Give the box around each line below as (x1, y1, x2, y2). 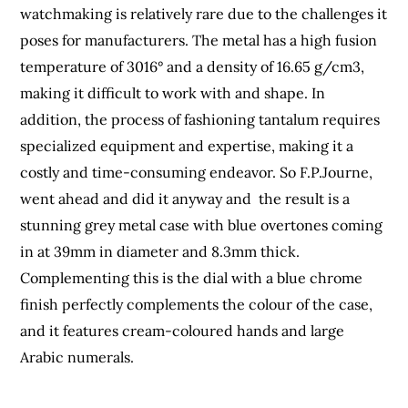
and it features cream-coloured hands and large (20, 321, 345, 340)
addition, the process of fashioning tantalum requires (20, 109, 381, 128)
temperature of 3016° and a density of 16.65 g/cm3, (20, 56, 365, 76)
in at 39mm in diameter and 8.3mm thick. (20, 241, 301, 260)
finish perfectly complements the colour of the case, (20, 294, 373, 313)
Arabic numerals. (20, 347, 138, 366)
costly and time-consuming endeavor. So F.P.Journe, (20, 162, 373, 181)
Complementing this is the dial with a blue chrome (20, 268, 363, 287)
